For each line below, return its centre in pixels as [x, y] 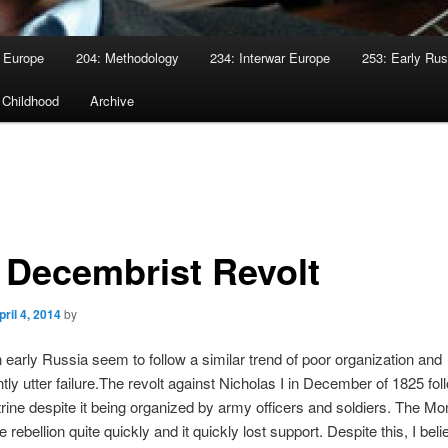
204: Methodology [127, 58]
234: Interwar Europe [270, 58]
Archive [112, 101]
